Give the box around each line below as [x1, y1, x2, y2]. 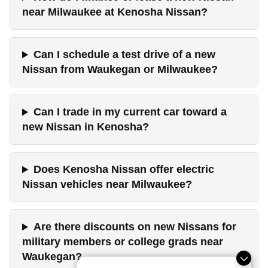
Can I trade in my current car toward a [33, 106, 227, 118]
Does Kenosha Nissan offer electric [33, 163, 215, 176]
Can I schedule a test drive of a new [33, 48, 216, 61]
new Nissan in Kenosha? [22, 121, 149, 133]
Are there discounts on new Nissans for [33, 221, 237, 233]
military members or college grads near [22, 236, 223, 248]
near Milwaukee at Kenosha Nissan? [22, 6, 208, 19]
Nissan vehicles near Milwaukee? [22, 178, 192, 191]
